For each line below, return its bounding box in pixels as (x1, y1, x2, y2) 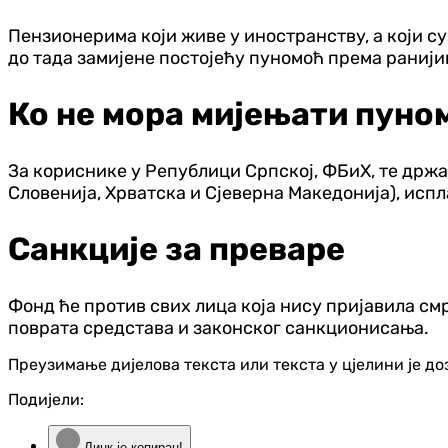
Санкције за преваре (8, 230, 345, 269)
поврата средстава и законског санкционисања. (8, 317, 429, 340)
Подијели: (8, 390, 84, 410)
